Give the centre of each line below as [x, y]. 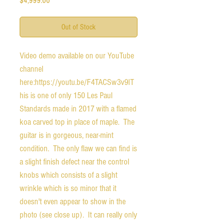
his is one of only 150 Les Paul [66, 95]
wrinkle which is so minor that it [68, 188]
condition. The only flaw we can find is [78, 148]
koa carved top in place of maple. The [77, 122]
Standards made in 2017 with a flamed [78, 109]
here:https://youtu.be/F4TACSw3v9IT [77, 82]
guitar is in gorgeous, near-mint [67, 135]
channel [31, 69]
